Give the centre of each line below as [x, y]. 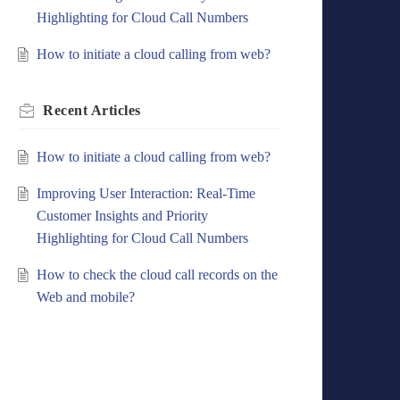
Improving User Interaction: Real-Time [146, 194]
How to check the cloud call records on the [157, 275]
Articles [116, 111]
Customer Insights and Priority [122, 216]
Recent [67, 111]
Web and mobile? [85, 297]
